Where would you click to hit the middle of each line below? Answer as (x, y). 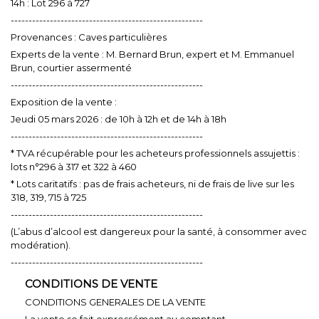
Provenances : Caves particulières (89, 37)
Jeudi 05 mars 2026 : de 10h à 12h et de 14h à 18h (119, 119)
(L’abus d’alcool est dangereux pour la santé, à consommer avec (159, 231)
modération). (41, 245)
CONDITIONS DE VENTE (91, 283)
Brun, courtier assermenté (71, 67)
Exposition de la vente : (64, 101)
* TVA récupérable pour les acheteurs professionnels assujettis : (155, 153)
